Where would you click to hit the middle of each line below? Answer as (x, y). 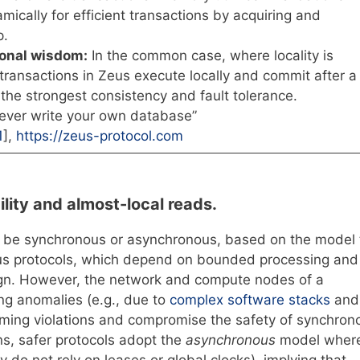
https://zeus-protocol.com (99, 135)
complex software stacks (252, 300)
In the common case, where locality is (210, 55)
